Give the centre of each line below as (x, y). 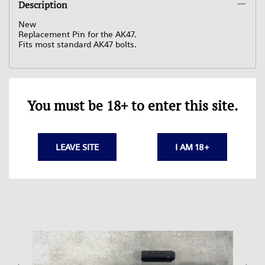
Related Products (62, 109)
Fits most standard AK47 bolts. (77, 44)
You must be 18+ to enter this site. (132, 106)
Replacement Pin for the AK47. (77, 34)
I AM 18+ (192, 147)
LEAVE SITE (77, 147)
